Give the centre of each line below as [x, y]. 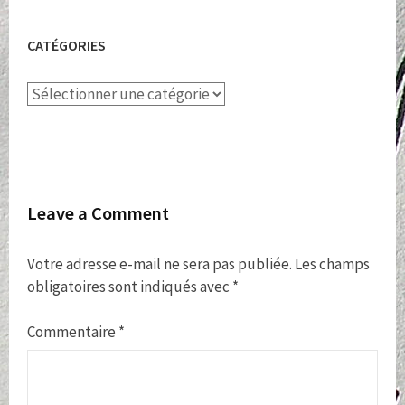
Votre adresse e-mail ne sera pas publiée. [160, 264]
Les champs [332, 264]
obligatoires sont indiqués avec [130, 286]
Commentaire [73, 331]
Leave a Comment [98, 213]
